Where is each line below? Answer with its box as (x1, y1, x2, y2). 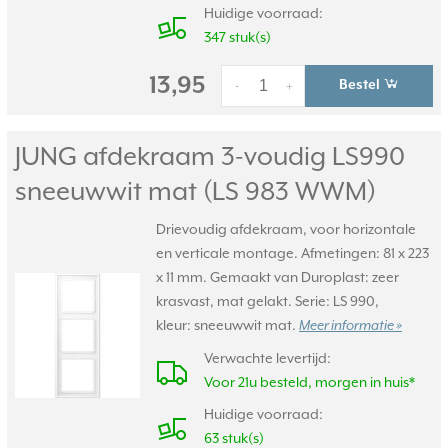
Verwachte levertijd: (204, 350, 331, 366)
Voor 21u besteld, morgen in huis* (204, 374, 415, 390)
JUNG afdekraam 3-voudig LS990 (15, 141, 405, 171)
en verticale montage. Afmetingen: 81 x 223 (156, 245, 429, 261)
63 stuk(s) (204, 430, 264, 446)
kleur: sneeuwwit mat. (156, 317, 299, 333)
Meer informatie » (299, 318, 402, 334)
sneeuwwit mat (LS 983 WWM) (15, 176, 376, 206)
